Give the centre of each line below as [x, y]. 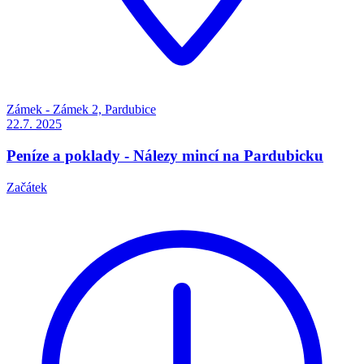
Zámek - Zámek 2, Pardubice [81, 110]
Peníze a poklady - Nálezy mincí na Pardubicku [165, 155]
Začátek [27, 187]
